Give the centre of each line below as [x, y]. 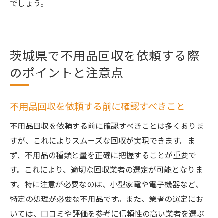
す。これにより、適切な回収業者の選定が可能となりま [106, 169]
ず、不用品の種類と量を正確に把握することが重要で [103, 155]
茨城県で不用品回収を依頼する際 [105, 55]
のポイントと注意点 [67, 72]
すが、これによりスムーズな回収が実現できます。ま [102, 140]
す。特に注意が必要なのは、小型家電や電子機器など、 [106, 184]
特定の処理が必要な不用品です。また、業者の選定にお [107, 199]
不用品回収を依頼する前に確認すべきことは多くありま [107, 126]
